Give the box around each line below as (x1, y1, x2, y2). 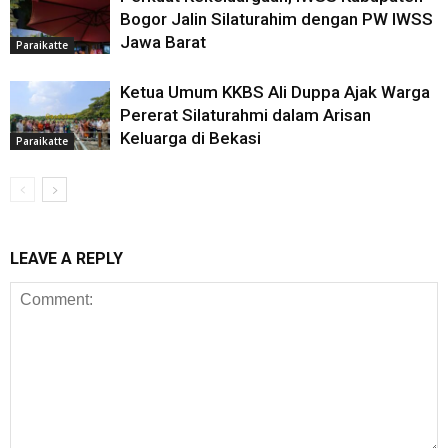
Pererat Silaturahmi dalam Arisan (120, 105, 371, 125)
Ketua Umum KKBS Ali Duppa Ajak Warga (120, 82, 430, 102)
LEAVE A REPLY (10, 249, 123, 268)
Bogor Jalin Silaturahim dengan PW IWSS (120, 9, 433, 29)
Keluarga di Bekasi (120, 128, 261, 148)
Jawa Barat (120, 32, 210, 52)
